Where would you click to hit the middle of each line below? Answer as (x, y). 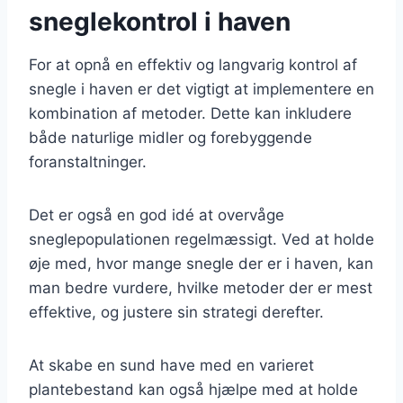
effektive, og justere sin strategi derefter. (176, 312)
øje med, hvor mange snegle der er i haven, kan (201, 263)
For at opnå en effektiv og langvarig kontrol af (193, 64)
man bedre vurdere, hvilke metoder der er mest (201, 287)
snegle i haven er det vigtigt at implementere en (201, 89)
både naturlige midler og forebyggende (170, 137)
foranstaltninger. (88, 161)
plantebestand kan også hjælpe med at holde (193, 389)
